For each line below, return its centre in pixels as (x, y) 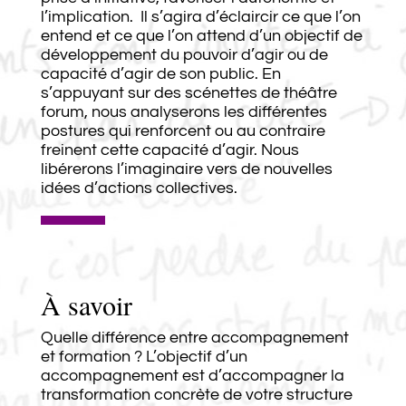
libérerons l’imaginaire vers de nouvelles (186, 169)
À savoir (86, 304)
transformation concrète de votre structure (196, 394)
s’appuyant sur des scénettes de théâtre (188, 92)
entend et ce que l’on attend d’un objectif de (201, 35)
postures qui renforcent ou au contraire (183, 130)
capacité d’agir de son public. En (160, 73)
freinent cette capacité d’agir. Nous (169, 150)
